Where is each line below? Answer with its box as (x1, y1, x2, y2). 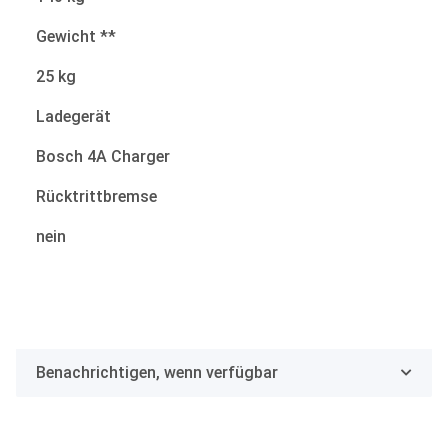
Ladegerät (36, 106, 111, 126)
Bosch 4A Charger (36, 146, 170, 166)
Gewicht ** (36, 26, 116, 46)
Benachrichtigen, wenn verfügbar (36, 362, 278, 382)
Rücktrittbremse (36, 186, 157, 206)
